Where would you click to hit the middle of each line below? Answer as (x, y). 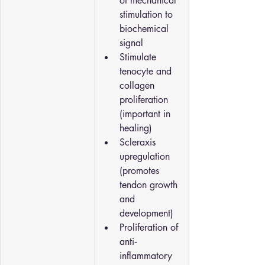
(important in (146, 114)
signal (131, 43)
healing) (136, 128)
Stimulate (139, 57)
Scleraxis (139, 142)
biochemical (146, 29)
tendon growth (150, 185)
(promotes (141, 171)
